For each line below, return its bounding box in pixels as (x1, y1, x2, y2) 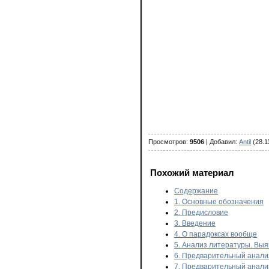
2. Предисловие (174, 208, 228, 217)
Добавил (210, 138, 235, 145)
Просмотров (148, 138, 186, 145)
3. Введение (174, 219, 216, 228)
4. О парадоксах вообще (174, 230, 257, 238)
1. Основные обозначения (174, 198, 264, 206)
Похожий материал (150, 168, 234, 178)
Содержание (174, 187, 218, 195)
